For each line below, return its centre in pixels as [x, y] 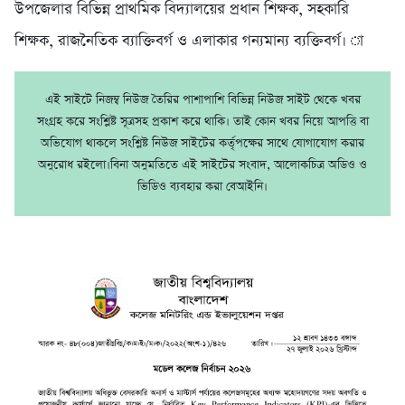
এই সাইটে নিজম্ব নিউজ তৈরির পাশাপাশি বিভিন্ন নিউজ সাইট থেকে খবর [202, 100]
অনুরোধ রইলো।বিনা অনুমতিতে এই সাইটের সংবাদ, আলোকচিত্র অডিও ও [202, 165]
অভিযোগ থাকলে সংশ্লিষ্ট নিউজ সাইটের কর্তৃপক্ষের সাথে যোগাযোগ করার [202, 144]
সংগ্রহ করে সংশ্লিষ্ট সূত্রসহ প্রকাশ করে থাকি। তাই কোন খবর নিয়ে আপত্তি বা [202, 122]
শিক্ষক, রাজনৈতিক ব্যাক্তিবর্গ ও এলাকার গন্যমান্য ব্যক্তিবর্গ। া [189, 42]
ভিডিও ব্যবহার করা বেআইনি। [202, 187]
